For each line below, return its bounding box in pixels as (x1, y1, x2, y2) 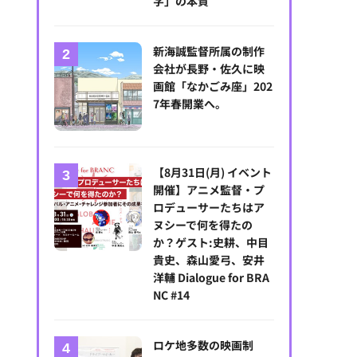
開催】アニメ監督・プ (153, 181, 265, 198)
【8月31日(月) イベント (153, 163, 273, 180)
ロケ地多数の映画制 (153, 336, 254, 353)
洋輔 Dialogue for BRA (153, 269, 270, 285)
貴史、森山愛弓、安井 (153, 251, 265, 268)
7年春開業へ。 (153, 96, 227, 112)
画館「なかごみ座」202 (153, 78, 273, 95)
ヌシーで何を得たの (153, 216, 253, 233)
